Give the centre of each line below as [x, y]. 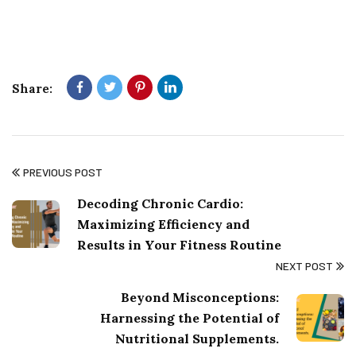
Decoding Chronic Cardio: [160, 204]
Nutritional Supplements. [197, 339]
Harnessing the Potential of [190, 318]
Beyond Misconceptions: [200, 298]
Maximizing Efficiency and [163, 224]
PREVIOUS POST [63, 172]
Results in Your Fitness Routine [179, 245]
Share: [32, 89]
